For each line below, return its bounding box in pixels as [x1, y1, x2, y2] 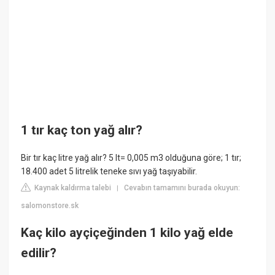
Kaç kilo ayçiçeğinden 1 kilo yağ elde [21, 225, 234, 240]
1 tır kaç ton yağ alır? [21, 123, 143, 137]
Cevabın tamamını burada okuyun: [124, 184, 241, 193]
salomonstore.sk [21, 201, 79, 211]
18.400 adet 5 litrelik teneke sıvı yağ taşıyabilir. [21, 166, 198, 177]
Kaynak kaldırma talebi [33, 184, 112, 193]
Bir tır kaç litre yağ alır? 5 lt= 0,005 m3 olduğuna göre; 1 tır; [21, 153, 242, 163]
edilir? [21, 245, 57, 260]
